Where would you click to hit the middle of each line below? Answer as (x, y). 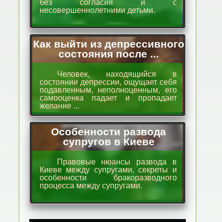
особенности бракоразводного (108, 178)
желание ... (59, 106)
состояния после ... (109, 54)
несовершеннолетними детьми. (97, 10)
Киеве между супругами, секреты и (108, 170)
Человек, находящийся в (117, 74)
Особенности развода (109, 132)
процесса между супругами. (91, 186)
